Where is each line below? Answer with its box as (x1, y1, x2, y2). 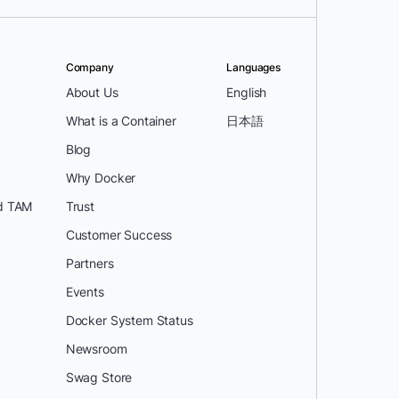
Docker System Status (65, 313, 193, 328)
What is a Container (65, 113, 176, 128)
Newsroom (65, 341, 127, 356)
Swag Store (65, 370, 133, 385)
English (226, 85, 267, 100)
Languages (226, 61, 281, 74)
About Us (65, 85, 118, 100)
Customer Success (65, 227, 173, 242)
